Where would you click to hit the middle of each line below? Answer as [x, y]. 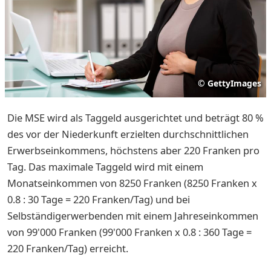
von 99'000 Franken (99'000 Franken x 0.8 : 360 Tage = [129, 232]
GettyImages [234, 83]
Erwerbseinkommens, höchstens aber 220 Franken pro [133, 150]
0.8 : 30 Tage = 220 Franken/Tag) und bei [99, 199]
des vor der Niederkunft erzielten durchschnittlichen [128, 134]
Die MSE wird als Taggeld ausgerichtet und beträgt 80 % [135, 117]
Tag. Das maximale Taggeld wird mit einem [105, 166]
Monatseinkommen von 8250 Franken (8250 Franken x [132, 183]
